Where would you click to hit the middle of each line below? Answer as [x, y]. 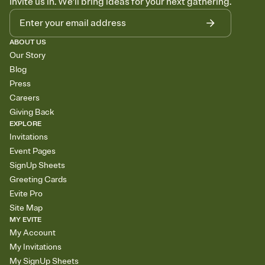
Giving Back [32, 112]
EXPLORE [25, 124]
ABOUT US [28, 43]
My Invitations [35, 247]
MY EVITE [25, 220]
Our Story [28, 56]
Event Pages [33, 151]
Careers [25, 98]
